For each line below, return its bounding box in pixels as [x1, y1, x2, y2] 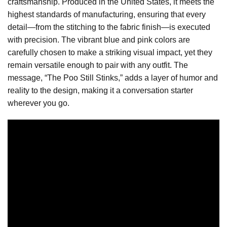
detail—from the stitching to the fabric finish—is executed [8, 22, 210, 31]
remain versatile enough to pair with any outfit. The [8, 60, 188, 69]
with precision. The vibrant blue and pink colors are [8, 35, 190, 44]
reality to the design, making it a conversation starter [8, 86, 193, 95]
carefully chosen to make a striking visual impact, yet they [8, 48, 212, 57]
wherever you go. [8, 98, 69, 107]
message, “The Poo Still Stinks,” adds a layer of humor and [8, 73, 218, 82]
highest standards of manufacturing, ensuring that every [8, 10, 206, 19]
